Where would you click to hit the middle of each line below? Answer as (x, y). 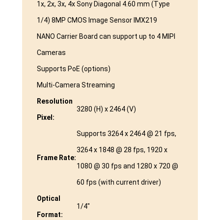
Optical (48, 199)
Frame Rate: (56, 158)
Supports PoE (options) (73, 69)
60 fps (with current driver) (119, 182)
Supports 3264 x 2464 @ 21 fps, (126, 134)
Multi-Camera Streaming (76, 85)
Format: (50, 215)
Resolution (55, 101)
